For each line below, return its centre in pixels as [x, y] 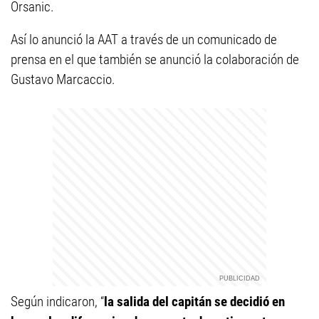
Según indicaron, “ [57, 302]
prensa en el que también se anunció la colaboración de [155, 59]
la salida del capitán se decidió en [194, 302]
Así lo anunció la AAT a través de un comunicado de [144, 40]
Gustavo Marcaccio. [63, 79]
